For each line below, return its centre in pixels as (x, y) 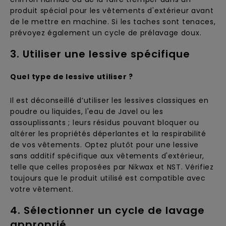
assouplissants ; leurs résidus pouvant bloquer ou (105, 123)
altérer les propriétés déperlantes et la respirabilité (108, 134)
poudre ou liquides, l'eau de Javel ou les (87, 111)
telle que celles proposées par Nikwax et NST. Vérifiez (112, 167)
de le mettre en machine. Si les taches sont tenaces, (113, 22)
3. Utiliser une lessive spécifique (100, 54)
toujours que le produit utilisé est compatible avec (108, 178)
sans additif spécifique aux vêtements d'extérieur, (107, 156)
